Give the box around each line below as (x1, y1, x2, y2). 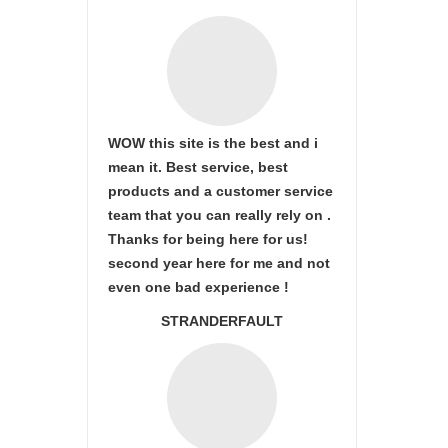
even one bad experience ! (108, 279, 289, 295)
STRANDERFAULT (161, 313, 283, 329)
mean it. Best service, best (108, 159, 288, 175)
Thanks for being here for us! (108, 231, 308, 247)
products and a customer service (108, 183, 333, 199)
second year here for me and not (108, 255, 330, 271)
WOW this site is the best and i (108, 135, 318, 151)
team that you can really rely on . (108, 207, 331, 223)
